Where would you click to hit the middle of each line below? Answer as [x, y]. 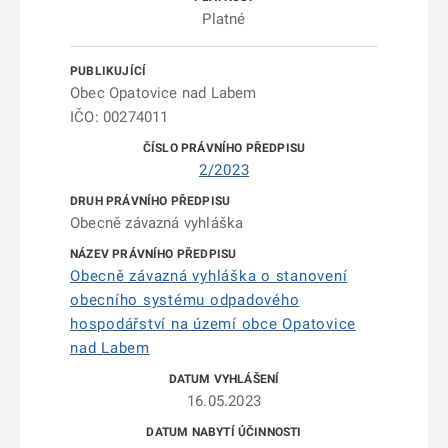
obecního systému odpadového [185, 300]
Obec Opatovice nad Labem [163, 93]
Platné [224, 19]
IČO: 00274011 [119, 117]
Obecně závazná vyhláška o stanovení [209, 276]
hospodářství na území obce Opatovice [213, 324]
